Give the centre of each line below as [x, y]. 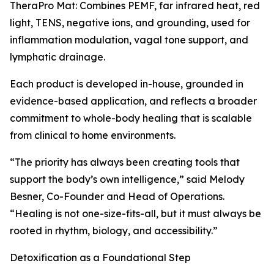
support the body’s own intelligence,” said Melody [127, 180]
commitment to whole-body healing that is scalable [131, 118]
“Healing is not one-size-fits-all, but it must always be [135, 214]
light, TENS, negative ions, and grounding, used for [130, 23]
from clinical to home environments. [93, 135]
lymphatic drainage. [57, 57]
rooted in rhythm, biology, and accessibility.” [114, 231]
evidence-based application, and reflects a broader [133, 101]
